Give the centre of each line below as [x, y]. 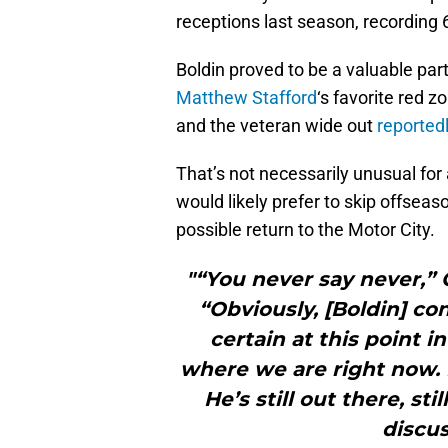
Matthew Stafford [246, 98]
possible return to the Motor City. [305, 230]
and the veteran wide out [276, 126]
